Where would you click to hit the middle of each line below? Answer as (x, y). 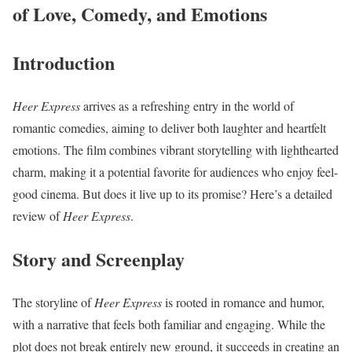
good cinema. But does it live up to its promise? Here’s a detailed (172, 194)
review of (38, 216)
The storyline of (53, 302)
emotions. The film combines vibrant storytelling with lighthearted (176, 150)
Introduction (64, 63)
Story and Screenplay (99, 258)
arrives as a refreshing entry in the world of (187, 106)
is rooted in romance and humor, (243, 302)
